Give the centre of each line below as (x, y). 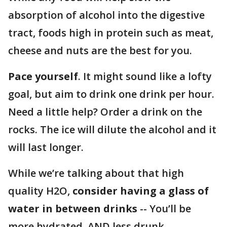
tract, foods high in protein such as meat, (111, 33)
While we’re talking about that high (96, 173)
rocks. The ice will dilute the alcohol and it (112, 129)
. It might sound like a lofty (145, 76)
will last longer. (47, 147)
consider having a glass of (141, 191)
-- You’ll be (164, 209)
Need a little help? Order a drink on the (105, 112)
